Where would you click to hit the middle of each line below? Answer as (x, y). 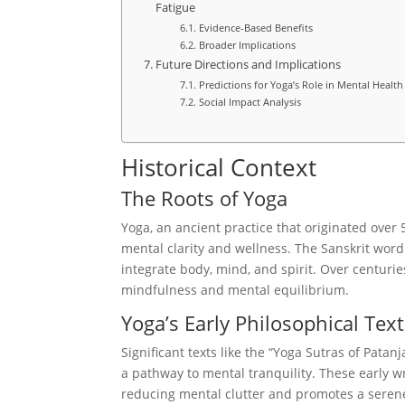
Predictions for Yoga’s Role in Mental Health (301, 85)
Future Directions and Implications (248, 65)
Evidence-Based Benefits (255, 28)
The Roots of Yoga (205, 198)
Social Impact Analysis (250, 102)
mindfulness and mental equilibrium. (235, 289)
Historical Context (219, 167)
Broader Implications (247, 45)
